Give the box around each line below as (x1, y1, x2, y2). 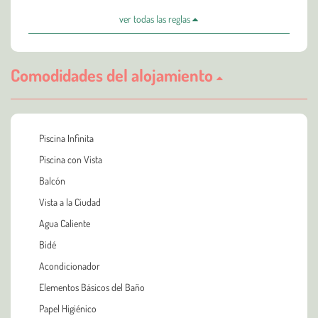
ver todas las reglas (119, 12, 193, 25)
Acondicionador (39, 259, 100, 272)
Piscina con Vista (39, 153, 102, 165)
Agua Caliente (39, 216, 90, 229)
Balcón (39, 174, 65, 187)
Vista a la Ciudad (39, 195, 101, 208)
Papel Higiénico (39, 302, 97, 314)
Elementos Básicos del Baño (39, 280, 145, 293)
